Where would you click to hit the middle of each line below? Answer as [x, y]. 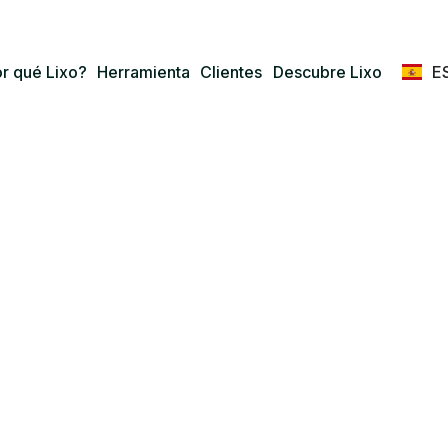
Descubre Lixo [327, 72]
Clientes [231, 72]
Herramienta [144, 72]
